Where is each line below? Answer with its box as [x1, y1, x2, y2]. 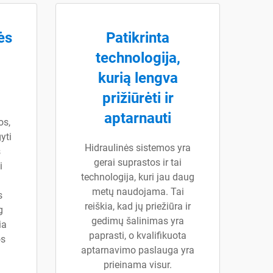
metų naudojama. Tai [91, 186, 184, 197]
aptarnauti [104, 110, 171, 127]
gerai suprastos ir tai [94, 157, 182, 168]
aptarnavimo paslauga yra [81, 244, 194, 256]
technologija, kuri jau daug [81, 171, 194, 183]
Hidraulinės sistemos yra [85, 142, 191, 154]
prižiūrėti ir [102, 90, 174, 107]
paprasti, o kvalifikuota [89, 230, 186, 241]
